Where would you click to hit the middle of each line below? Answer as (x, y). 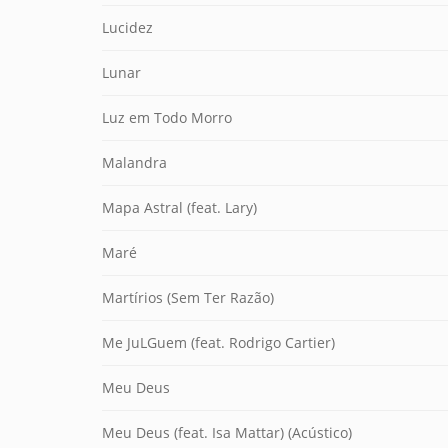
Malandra (134, 162)
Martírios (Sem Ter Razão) (188, 297)
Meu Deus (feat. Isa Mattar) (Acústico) (227, 432)
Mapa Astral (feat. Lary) (179, 207)
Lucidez (127, 27)
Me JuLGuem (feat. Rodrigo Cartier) (218, 342)
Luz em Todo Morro (167, 117)
